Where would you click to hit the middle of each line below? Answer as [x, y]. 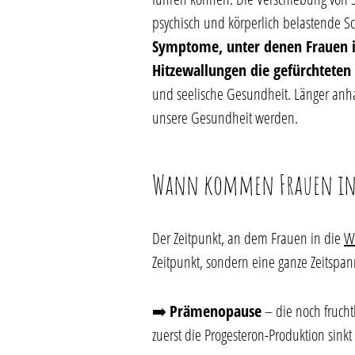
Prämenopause [216, 311]
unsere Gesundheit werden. [225, 118]
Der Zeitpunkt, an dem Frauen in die [248, 238]
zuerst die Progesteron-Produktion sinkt [252, 335]
